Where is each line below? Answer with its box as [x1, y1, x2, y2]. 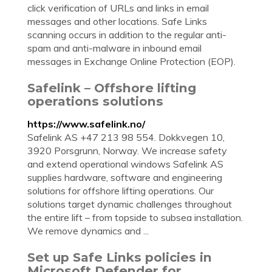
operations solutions [27, 93, 163, 109]
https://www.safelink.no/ [27, 118, 145, 130]
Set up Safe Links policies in [27, 250, 212, 265]
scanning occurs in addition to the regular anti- [27, 29, 226, 41]
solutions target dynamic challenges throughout [27, 198, 232, 210]
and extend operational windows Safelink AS [27, 158, 223, 170]
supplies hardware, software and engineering [27, 171, 222, 183]
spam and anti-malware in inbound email [27, 42, 202, 54]
